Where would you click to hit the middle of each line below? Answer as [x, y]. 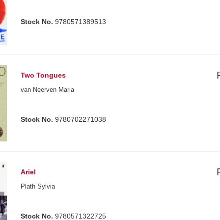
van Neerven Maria [48, 90]
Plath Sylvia [38, 186]
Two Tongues [43, 75]
